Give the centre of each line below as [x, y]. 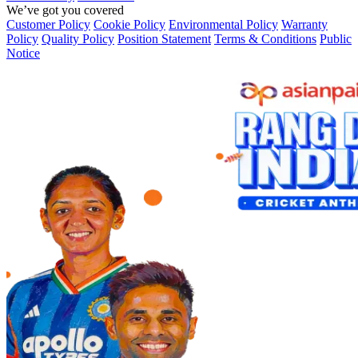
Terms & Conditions [265, 39]
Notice [23, 54]
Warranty [304, 25]
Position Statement [164, 39]
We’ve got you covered [65, 10]
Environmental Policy [223, 25]
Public [336, 39]
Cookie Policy [129, 25]
